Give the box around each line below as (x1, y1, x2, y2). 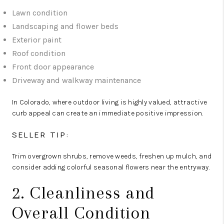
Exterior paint (12, 35, 61, 44)
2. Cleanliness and (12, 183, 155, 202)
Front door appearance (12, 62, 94, 71)
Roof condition (12, 48, 65, 58)
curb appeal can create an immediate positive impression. (12, 109, 203, 117)
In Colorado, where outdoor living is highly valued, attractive (12, 98, 207, 106)
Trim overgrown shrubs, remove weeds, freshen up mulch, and (12, 152, 212, 160)
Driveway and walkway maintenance (12, 75, 141, 85)
